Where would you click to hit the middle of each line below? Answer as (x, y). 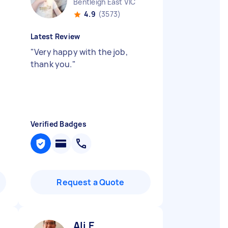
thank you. (51, 64)
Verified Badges (59, 124)
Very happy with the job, (81, 52)
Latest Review (55, 36)
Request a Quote (91, 182)
